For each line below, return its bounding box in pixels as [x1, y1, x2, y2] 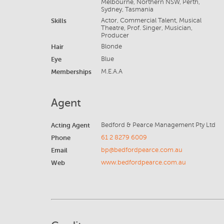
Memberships [51, 68, 91, 75]
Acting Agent [51, 121, 90, 129]
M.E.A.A [100, 68, 122, 75]
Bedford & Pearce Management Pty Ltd [100, 121, 215, 128]
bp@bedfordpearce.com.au [100, 146, 182, 153]
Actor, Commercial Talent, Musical [100, 17, 201, 24]
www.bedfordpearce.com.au [100, 159, 186, 166]
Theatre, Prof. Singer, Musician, [100, 24, 192, 31]
